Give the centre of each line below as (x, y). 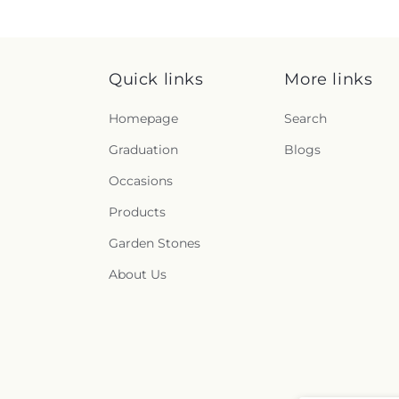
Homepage (143, 119)
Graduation (143, 150)
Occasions (141, 181)
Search (306, 119)
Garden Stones (155, 244)
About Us (138, 275)
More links (329, 80)
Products (137, 212)
